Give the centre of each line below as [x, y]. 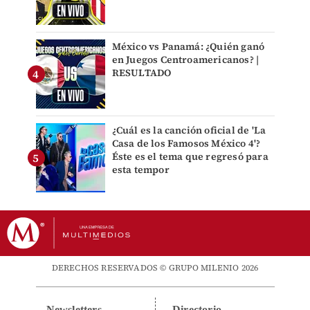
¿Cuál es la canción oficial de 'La [189, 130]
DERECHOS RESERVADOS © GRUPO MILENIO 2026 [155, 268]
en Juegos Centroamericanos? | [185, 60]
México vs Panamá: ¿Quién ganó [188, 47]
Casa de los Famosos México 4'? [186, 144]
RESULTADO [142, 73]
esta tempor [140, 170]
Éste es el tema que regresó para [190, 157]
